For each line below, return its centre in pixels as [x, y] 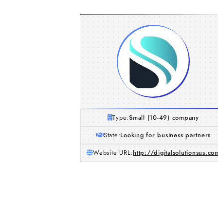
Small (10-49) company [164, 118]
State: [112, 135]
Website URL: [113, 153]
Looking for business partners [166, 135]
